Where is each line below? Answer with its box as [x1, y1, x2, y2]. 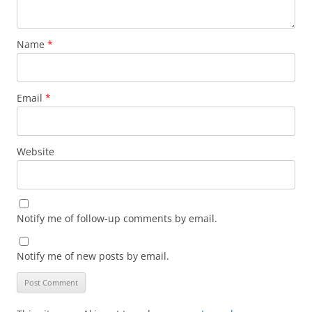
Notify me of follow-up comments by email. [17, 211, 217, 225]
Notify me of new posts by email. [17, 249, 169, 263]
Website [17, 144, 54, 158]
